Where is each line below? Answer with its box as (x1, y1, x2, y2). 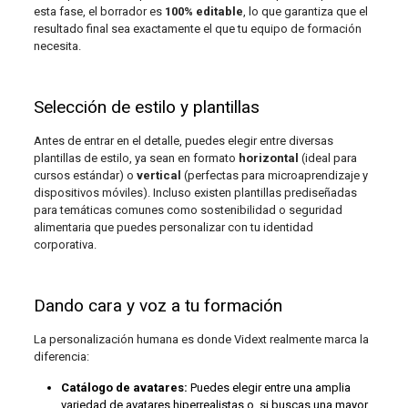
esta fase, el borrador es (33, 5, 165, 19)
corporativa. (33, 238, 97, 252)
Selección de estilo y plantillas (33, 97, 260, 118)
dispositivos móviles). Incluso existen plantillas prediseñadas (33, 186, 357, 200)
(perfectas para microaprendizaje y (180, 168, 368, 183)
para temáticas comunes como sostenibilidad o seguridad (33, 203, 342, 218)
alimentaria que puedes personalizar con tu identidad (33, 220, 313, 235)
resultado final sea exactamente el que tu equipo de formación (33, 22, 362, 36)
